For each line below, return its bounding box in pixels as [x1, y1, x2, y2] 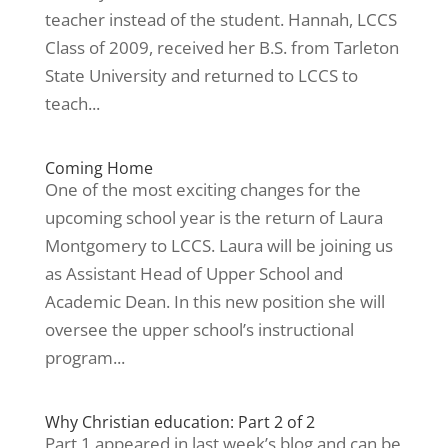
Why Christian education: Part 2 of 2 [44, 411, 315, 433]
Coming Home [44, 157, 153, 179]
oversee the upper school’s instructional [44, 318, 354, 341]
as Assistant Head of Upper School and [44, 262, 343, 285]
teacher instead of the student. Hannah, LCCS [44, 8, 397, 31]
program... [44, 346, 125, 369]
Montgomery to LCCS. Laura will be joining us [44, 234, 393, 257]
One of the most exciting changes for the [44, 178, 361, 201]
